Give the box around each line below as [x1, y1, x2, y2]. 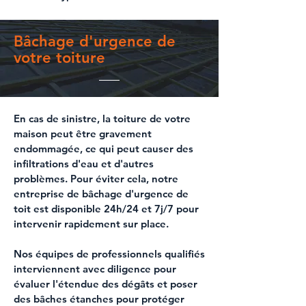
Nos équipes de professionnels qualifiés [14, 247, 205, 260]
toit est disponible [14, 202, 104, 215]
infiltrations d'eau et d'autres [14, 157, 154, 170]
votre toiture [14, 48, 110, 67]
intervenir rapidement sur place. [14, 217, 169, 230]
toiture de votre [113, 112, 191, 125]
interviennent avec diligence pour [14, 262, 176, 275]
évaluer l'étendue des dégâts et [14, 277, 170, 290]
